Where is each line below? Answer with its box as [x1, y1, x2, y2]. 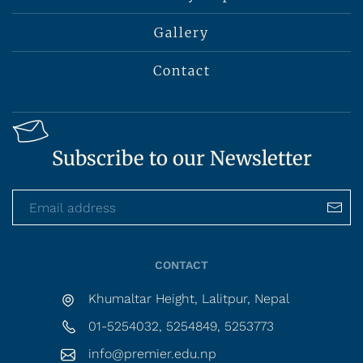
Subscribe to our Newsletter [51, 146, 312, 171]
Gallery [154, 24, 209, 41]
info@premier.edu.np [88, 346, 216, 361]
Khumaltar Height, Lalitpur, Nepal [88, 291, 289, 306]
